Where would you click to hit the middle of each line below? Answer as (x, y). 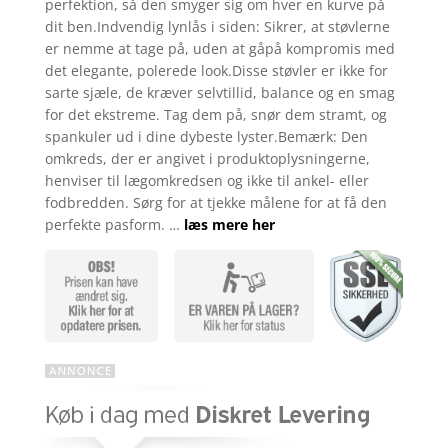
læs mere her (229, 224)
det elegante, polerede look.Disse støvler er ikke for (216, 70)
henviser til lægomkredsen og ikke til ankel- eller (206, 180)
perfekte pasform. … (114, 224)
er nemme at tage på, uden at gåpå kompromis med (219, 48)
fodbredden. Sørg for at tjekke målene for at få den (215, 202)
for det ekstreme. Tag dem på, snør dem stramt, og (215, 114)
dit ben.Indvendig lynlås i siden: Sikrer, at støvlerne (217, 26)
